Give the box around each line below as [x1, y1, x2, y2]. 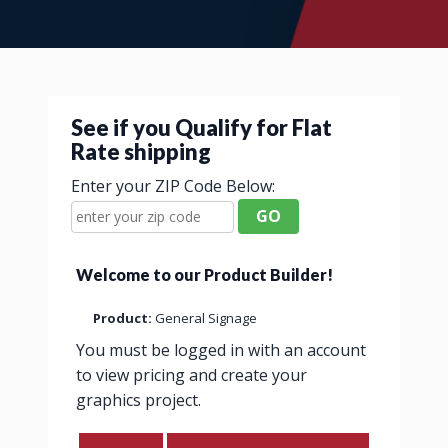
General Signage [155, 309, 257, 327]
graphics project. [76, 389, 201, 411]
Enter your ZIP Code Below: [71, 175, 275, 197]
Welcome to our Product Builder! [76, 265, 333, 284]
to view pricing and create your [76, 364, 307, 386]
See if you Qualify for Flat [71, 114, 332, 141]
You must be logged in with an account [76, 339, 366, 361]
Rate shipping [71, 138, 211, 165]
